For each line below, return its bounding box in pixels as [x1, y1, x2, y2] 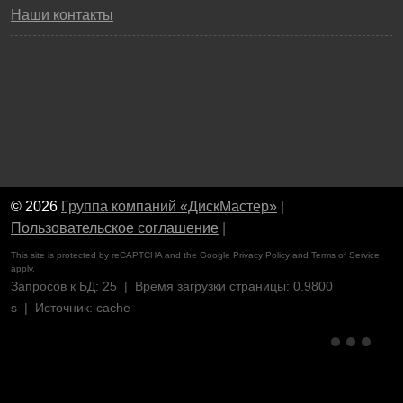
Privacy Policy [233, 250, 290, 260]
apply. [11, 264, 35, 273]
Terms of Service [311, 250, 380, 260]
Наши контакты [11, 7, 113, 22]
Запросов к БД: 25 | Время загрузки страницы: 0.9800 [11, 279, 333, 293]
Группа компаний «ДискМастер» [61, 199, 277, 214]
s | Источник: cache [11, 300, 130, 315]
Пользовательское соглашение [11, 220, 219, 236]
